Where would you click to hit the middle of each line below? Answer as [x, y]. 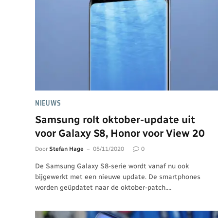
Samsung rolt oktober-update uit [115, 119]
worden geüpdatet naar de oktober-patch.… [103, 187]
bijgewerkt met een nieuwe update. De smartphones [118, 177]
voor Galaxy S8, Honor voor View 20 [120, 133]
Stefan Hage [66, 149]
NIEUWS [48, 103]
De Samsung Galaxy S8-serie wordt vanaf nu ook [112, 166]
